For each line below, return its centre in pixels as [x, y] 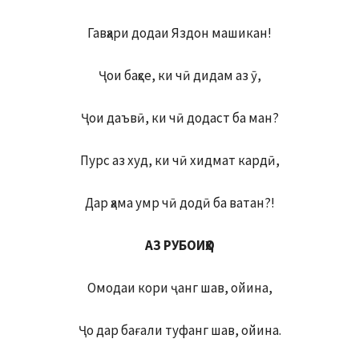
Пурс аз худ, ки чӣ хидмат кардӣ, [179, 161]
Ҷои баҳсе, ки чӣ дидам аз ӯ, [179, 76]
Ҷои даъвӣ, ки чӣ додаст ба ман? [179, 118]
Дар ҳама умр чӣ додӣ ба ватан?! [179, 203]
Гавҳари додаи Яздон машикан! [179, 33]
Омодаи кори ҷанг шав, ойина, [179, 288]
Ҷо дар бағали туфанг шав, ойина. [179, 331]
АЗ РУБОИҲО [179, 246]
